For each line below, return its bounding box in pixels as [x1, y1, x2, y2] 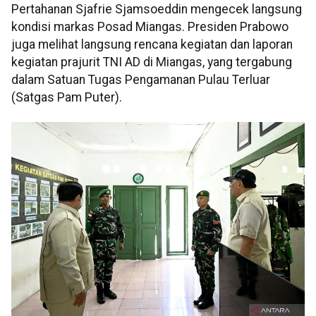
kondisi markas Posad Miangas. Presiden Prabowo [11, 19, 288, 34]
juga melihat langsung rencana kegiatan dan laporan [11, 37, 293, 51]
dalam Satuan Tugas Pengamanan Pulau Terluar [11, 72, 270, 87]
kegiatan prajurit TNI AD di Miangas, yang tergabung [11, 54, 292, 69]
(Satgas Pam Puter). [11, 90, 122, 104]
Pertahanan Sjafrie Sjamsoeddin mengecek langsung [11, 1, 302, 16]
